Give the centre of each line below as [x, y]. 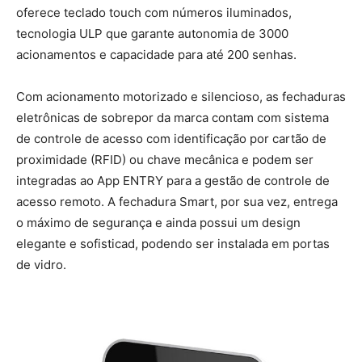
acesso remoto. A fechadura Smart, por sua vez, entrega [177, 202]
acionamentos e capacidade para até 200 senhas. [156, 55]
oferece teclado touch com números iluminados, [154, 13]
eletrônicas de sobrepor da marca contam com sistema [173, 118]
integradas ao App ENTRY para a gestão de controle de [173, 181]
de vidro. [41, 265]
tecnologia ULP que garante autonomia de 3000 [152, 34]
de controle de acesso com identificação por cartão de [171, 139]
